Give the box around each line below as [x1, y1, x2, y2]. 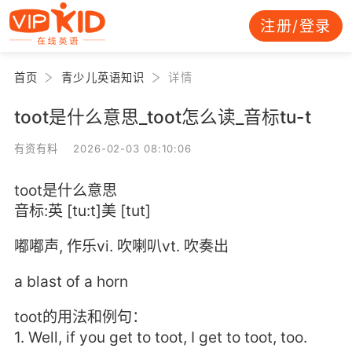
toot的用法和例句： [13, 307, 147, 327]
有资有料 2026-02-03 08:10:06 [13, 141, 192, 155]
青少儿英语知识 [61, 70, 145, 84]
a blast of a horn [13, 272, 128, 291]
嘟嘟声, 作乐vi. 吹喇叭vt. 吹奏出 [13, 236, 229, 256]
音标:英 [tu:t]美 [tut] [13, 200, 151, 220]
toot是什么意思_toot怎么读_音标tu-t [13, 105, 311, 127]
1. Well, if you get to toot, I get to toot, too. [13, 328, 307, 347]
